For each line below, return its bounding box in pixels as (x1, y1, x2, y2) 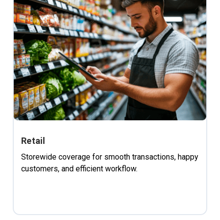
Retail (21, 135, 46, 146)
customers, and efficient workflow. (21, 164, 137, 173)
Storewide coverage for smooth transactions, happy (21, 152, 198, 162)
